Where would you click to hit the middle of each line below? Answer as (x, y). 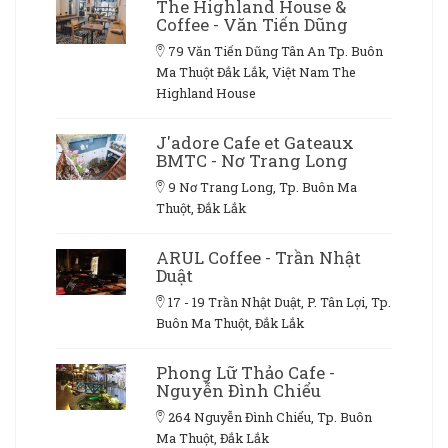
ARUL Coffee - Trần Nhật (258, 257)
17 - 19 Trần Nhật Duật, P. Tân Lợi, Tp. (279, 301)
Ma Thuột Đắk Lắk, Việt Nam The (256, 71)
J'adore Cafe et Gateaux (255, 142)
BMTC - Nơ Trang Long (252, 160)
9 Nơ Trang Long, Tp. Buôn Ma (262, 186)
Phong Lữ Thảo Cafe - (245, 372)
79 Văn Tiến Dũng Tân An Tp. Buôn (275, 50)
